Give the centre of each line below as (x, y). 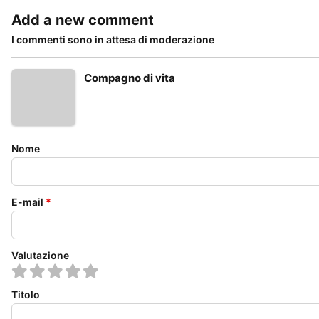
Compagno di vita (130, 78)
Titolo (26, 294)
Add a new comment (83, 20)
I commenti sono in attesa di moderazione (113, 40)
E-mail (27, 202)
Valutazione (40, 255)
